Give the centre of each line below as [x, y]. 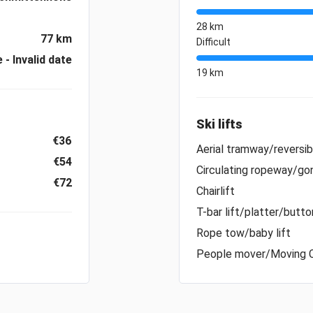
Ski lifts [219, 124]
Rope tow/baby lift [243, 233]
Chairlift [216, 191]
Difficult [213, 42]
